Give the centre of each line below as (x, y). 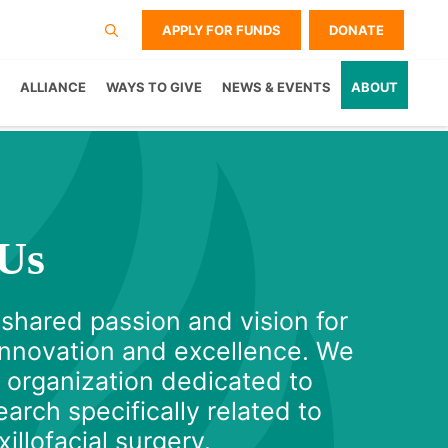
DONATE (356, 30)
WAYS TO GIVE (154, 87)
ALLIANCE (53, 87)
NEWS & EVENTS (276, 87)
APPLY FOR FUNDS (221, 30)
